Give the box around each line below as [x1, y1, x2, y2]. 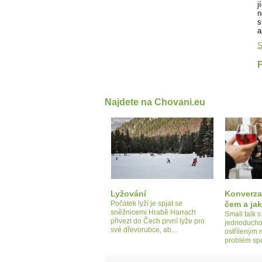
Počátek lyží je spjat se [111, 199, 182, 208]
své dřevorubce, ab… [111, 225, 178, 234]
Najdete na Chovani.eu [105, 96, 205, 107]
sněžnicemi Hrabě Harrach [111, 208, 196, 216]
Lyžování [111, 188, 146, 198]
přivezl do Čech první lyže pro [111, 216, 205, 225]
